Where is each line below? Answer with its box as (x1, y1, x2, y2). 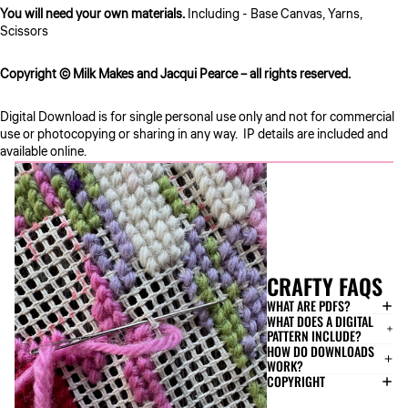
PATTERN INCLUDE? (267, 325, 362, 345)
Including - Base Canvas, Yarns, (188, 5, 362, 24)
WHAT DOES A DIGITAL (267, 311, 374, 331)
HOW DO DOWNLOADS (267, 341, 375, 361)
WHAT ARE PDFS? (267, 295, 352, 315)
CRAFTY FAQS (267, 269, 383, 302)
